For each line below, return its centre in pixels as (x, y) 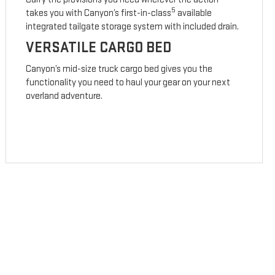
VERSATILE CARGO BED (99, 48)
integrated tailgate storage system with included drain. (133, 27)
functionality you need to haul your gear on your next (128, 83)
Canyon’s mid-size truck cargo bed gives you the (119, 69)
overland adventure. (64, 96)
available (194, 14)
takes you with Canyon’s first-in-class (99, 14)
